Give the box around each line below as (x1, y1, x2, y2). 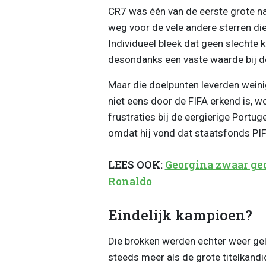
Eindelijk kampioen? (107, 205, 252, 224)
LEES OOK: (107, 158, 165, 172)
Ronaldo (107, 175, 152, 189)
